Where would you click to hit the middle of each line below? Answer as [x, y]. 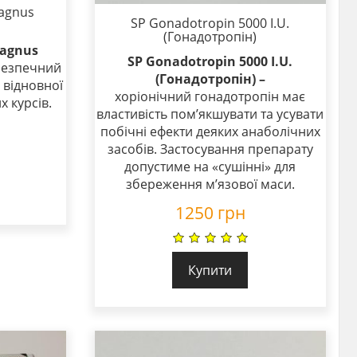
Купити [210, 270]
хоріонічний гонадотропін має [210, 97]
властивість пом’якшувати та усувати [210, 114]
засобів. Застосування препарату [210, 149]
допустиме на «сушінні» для [210, 167]
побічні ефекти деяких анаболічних [210, 132]
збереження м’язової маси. [210, 184]
